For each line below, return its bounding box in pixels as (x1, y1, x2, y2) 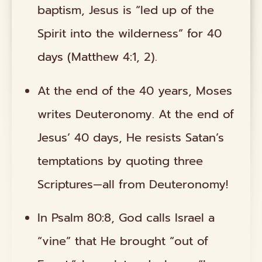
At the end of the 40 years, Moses (37, 81, 233, 99)
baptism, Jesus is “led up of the (37, 1, 215, 19)
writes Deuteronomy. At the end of (37, 105, 235, 123)
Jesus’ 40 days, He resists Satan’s (37, 128, 225, 146)
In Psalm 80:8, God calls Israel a (37, 208, 215, 226)
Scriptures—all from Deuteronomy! (37, 175, 229, 193)
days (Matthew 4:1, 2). (37, 48, 158, 66)
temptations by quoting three (37, 151, 204, 170)
